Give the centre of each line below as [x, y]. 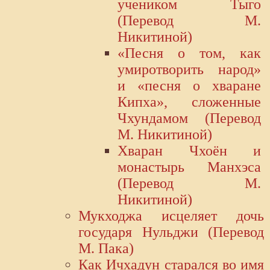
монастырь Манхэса [189, 167]
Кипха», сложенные [189, 102]
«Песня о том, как [189, 53]
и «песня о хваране [189, 86]
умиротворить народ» [189, 70]
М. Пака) [106, 249]
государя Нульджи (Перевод [171, 232]
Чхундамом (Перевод [189, 118]
